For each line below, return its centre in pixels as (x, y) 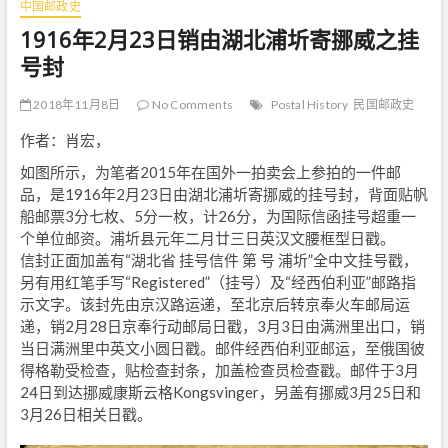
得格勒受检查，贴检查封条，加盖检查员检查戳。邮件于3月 (219, 369)
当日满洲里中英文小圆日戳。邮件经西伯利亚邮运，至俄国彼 (222, 347)
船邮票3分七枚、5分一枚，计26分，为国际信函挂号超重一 (217, 215)
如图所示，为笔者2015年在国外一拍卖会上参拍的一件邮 (210, 171)
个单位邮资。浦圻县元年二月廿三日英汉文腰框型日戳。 (207, 237)
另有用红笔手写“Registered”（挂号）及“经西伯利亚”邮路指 (217, 281)
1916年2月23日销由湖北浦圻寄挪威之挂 (219, 38)
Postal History (309, 104)
